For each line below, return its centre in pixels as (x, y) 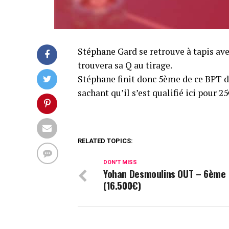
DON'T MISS (120, 162)
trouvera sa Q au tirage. (125, 65)
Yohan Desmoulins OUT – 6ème (165, 174)
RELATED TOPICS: (105, 141)
